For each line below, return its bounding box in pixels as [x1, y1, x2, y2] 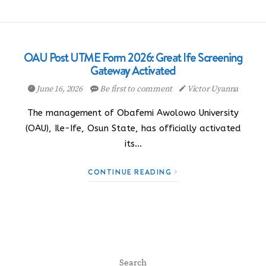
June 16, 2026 [34, 84, 84, 94]
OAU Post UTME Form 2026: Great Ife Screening [23, 49, 243, 66]
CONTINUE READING [88, 167, 175, 177]
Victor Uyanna [186, 84, 239, 94]
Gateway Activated [90, 62, 176, 79]
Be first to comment [98, 84, 174, 94]
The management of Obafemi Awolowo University [27, 107, 239, 118]
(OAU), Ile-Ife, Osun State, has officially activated [25, 123, 241, 134]
